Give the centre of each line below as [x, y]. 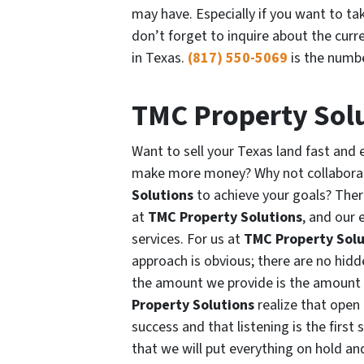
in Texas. [160, 58]
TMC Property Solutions [225, 218]
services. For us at [186, 240]
